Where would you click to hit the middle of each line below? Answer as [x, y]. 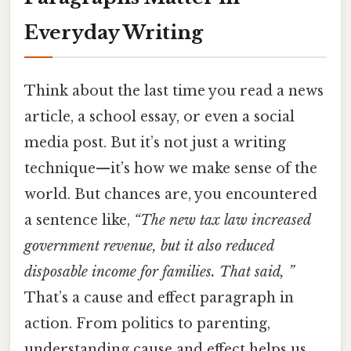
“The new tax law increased [222, 220]
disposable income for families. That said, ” [159, 271]
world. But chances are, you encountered [171, 194]
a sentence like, [79, 220]
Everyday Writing [114, 32]
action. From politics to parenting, [147, 323]
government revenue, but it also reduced [149, 246]
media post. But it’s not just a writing [155, 142]
